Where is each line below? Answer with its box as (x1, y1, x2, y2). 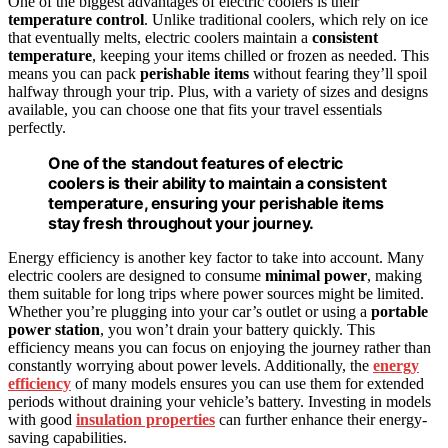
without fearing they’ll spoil (249, 65, 427, 83)
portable (371, 303, 428, 321)
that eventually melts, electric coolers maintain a (8, 29, 312, 47)
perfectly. (8, 119, 66, 137)
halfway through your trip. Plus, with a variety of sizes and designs (8, 83, 428, 101)
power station (8, 321, 100, 339)
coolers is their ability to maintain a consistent (48, 173, 387, 194)
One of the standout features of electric (48, 153, 344, 174)
